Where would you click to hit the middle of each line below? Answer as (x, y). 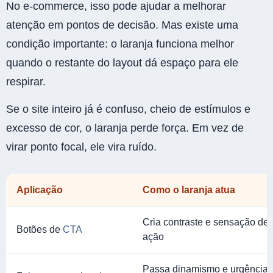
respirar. (26, 81)
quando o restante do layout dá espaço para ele (122, 62)
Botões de (40, 230)
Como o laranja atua (189, 190)
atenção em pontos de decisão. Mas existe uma (122, 25)
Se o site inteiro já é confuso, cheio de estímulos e (128, 109)
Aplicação (40, 190)
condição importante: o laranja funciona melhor (120, 44)
